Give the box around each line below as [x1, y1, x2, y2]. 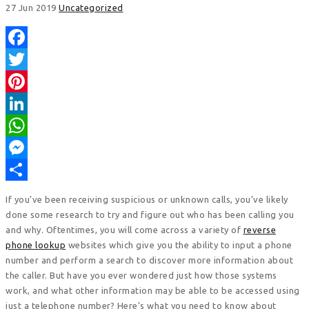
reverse [243, 224, 276, 235]
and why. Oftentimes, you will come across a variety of [6, 224, 243, 235]
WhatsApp [6, 142, 51, 152]
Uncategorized [59, 2, 123, 12]
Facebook [6, 54, 48, 64]
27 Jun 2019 [6, 2, 57, 12]
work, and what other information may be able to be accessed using [6, 285, 300, 295]
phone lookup [6, 239, 66, 250]
